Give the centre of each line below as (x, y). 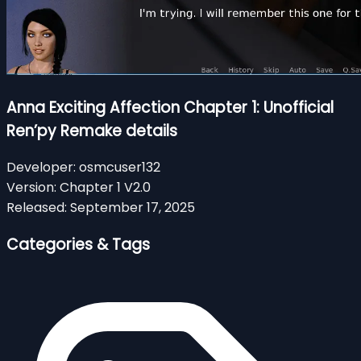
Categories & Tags (78, 245)
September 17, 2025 (133, 208)
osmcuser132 (120, 168)
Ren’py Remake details (92, 131)
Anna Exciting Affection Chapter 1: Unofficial (170, 107)
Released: (37, 208)
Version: (31, 188)
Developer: (41, 168)
